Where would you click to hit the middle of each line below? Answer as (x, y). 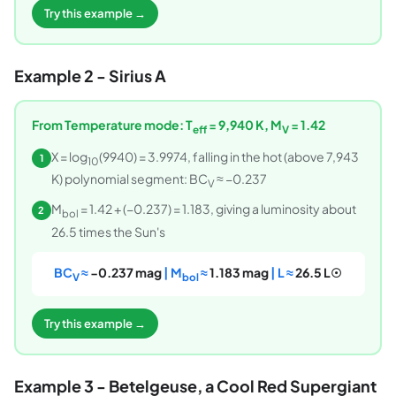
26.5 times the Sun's (108, 232)
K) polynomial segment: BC (129, 179)
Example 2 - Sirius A (90, 76)
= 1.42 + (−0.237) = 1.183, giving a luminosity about (217, 209)
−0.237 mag (126, 273)
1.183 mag (239, 273)
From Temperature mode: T (112, 124)
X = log (69, 156)
